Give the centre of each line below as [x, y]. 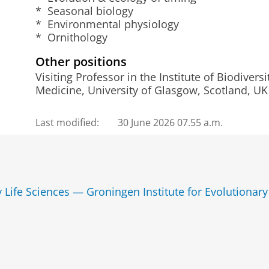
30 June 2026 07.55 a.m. [171, 122]
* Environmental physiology [107, 24]
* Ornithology [71, 37]
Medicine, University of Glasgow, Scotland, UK [151, 90]
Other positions [81, 61]
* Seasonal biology [84, 11]
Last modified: [67, 122]
